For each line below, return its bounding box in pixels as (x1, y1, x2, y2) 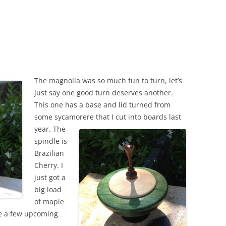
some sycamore (34, 111, 87, 122)
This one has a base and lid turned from (34, 99, 171, 109)
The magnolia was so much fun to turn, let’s (34, 75, 182, 85)
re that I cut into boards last (87, 111, 181, 122)
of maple (34, 196, 64, 206)
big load (34, 184, 62, 194)
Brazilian (34, 148, 64, 158)
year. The (34, 124, 66, 134)
